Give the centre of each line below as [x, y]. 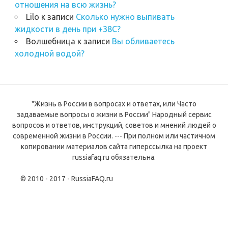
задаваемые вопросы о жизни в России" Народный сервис [114, 115]
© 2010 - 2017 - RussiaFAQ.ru [114, 179]
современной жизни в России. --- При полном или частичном [114, 136]
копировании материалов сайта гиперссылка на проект [114, 147]
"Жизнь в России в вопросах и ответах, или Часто [114, 104]
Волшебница [50, 41]
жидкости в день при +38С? [67, 29]
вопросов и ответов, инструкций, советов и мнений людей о [114, 125]
